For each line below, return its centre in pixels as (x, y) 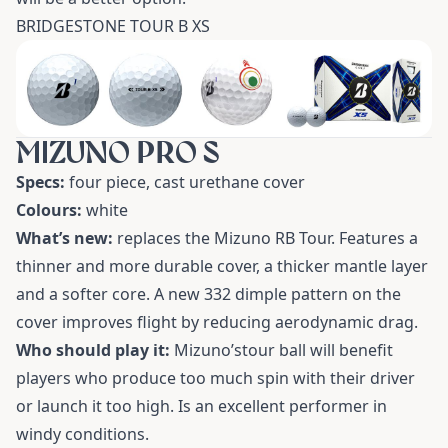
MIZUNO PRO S (117, 153)
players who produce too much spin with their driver (215, 378)
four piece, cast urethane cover (185, 182)
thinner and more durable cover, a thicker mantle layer (222, 266)
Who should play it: (95, 350)
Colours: (49, 210)
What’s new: (64, 238)
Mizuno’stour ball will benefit (283, 350)
